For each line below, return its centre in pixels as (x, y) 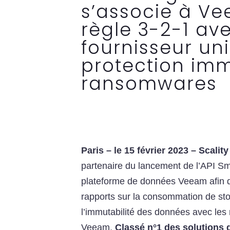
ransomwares (149, 84)
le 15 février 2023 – (155, 151)
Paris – (96, 151)
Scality (213, 151)
